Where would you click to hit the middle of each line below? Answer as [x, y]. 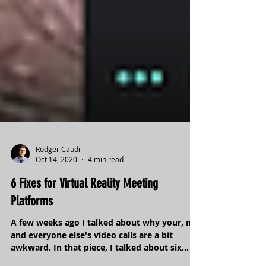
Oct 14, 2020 [56, 186]
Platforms [32, 228]
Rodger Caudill [60, 175]
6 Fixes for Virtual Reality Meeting [84, 210]
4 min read [106, 186]
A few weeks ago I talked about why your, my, [106, 249]
